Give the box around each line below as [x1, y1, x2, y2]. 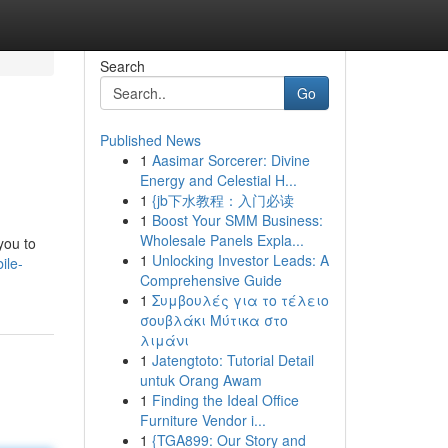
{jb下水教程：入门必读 [151, 190, 294, 210]
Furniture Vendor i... [139, 410, 266, 430]
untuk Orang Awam [139, 370, 262, 390]
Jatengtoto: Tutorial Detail [151, 350, 314, 370]
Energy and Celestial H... [139, 170, 297, 190]
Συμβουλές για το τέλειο [151, 290, 329, 310]
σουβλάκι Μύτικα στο [139, 310, 288, 330]
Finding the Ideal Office [151, 390, 299, 410]
